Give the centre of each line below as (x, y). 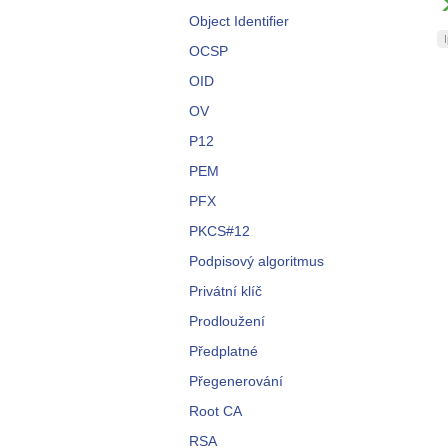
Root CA (215, 411)
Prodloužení (227, 321)
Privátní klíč (225, 291)
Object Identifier (239, 21)
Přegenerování (236, 381)
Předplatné (223, 351)
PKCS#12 (219, 231)
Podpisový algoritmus (256, 261)
